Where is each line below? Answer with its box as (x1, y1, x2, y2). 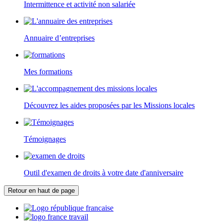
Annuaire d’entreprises (24, 33, 95, 42)
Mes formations (24, 67, 72, 76)
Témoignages (24, 134, 66, 143)
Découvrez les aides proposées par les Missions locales (24, 101, 195, 110)
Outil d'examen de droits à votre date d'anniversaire (24, 168, 183, 177)
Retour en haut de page (8, 186, 75, 194)
